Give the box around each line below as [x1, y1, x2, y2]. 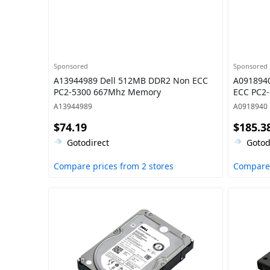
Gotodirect [67, 137, 109, 148]
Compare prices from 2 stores [54, 160, 174, 172]
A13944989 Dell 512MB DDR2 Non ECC [54, 75, 208, 86]
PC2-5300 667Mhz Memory [54, 86, 161, 98]
